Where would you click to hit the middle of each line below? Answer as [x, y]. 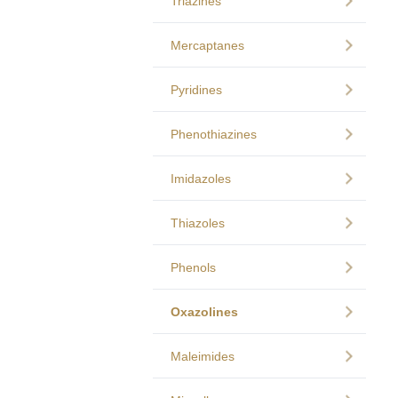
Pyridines [196, 90]
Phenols [193, 267]
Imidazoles [201, 179]
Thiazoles [198, 223]
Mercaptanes [207, 45]
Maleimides [203, 356]
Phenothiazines [214, 134]
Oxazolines [204, 312]
